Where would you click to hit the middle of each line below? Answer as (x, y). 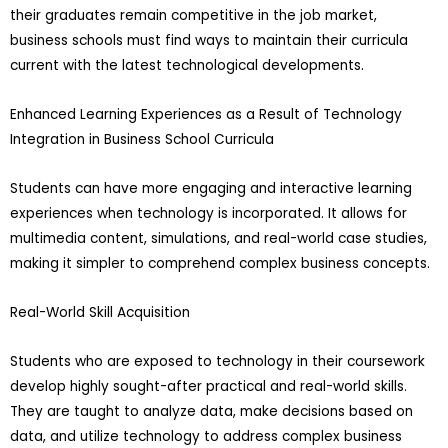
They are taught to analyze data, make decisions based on (211, 412)
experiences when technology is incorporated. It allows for (208, 214)
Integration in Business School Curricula (142, 140)
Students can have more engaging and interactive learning (211, 189)
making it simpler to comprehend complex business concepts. (220, 264)
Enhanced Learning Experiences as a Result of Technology (206, 115)
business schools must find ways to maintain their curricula (209, 41)
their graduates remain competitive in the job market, (193, 16)
